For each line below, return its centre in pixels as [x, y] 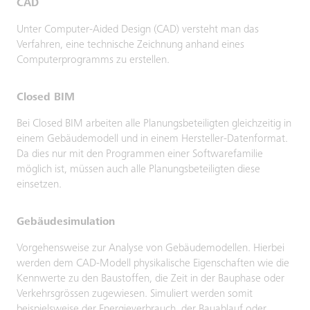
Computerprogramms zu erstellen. [93, 60]
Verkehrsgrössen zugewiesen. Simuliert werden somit [135, 294]
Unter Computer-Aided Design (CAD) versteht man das [138, 30]
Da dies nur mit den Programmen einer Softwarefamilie [140, 154]
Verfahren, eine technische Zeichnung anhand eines [130, 45]
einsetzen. [39, 185]
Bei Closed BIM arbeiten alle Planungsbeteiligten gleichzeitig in [154, 124]
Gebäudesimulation [66, 222]
